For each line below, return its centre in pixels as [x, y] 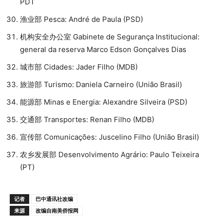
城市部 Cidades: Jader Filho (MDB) [79, 67]
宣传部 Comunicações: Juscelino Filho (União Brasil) [109, 137]
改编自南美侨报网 [57, 210]
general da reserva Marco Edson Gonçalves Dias [103, 49]
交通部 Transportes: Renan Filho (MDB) [87, 119]
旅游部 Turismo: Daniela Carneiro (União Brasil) [101, 84]
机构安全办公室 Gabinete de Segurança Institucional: [110, 36]
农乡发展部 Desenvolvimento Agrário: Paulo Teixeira [109, 154]
